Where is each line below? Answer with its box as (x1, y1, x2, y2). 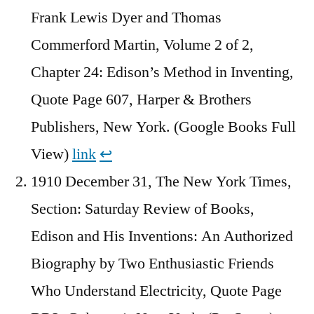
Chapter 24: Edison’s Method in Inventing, (31, 62, 294, 83)
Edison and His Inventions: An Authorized (31, 226, 293, 247)
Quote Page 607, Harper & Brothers (31, 90, 252, 110)
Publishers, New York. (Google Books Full (31, 117, 296, 137)
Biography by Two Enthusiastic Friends (31, 254, 274, 274)
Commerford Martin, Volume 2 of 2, (31, 35, 254, 55)
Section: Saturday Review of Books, (31, 199, 254, 219)
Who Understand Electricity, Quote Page (31, 281, 282, 301)
